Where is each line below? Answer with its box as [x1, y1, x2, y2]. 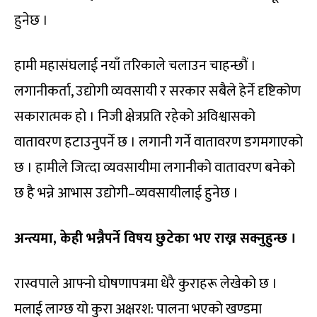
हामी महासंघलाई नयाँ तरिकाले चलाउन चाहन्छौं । [14, 53, 256, 78]
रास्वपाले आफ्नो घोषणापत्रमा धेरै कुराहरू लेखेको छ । [14, 271, 277, 296]
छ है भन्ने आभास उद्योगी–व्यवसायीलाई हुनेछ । [14, 180, 238, 205]
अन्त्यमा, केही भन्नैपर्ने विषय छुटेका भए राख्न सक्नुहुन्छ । [14, 226, 296, 250]
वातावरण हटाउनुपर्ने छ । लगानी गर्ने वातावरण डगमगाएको [14, 129, 303, 154]
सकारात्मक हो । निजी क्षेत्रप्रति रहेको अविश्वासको [14, 104, 255, 129]
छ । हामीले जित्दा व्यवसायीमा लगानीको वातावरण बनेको [14, 155, 295, 180]
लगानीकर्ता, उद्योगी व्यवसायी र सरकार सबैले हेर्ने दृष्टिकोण [14, 79, 301, 103]
